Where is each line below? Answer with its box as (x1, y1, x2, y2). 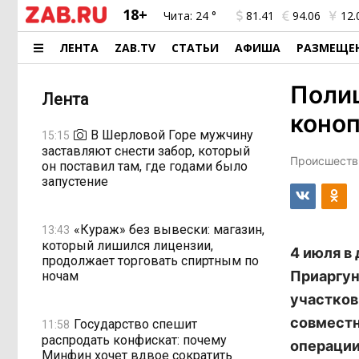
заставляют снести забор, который (42, 143, 250, 159)
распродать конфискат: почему (42, 333, 227, 348)
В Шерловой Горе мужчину (91, 127, 253, 143)
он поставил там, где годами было (42, 159, 248, 174)
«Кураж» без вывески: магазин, (74, 221, 264, 237)
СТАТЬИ (171, 40, 220, 55)
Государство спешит (74, 316, 197, 332)
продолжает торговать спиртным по (42, 253, 259, 268)
